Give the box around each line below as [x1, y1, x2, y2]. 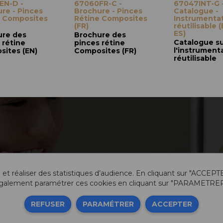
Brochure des [74, 30, 126, 39]
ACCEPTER [152, 200, 192, 209]
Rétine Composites [74, 14, 147, 23]
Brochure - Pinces [74, 6, 142, 15]
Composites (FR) [74, 46, 136, 55]
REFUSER [31, 200, 65, 209]
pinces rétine [74, 38, 125, 47]
